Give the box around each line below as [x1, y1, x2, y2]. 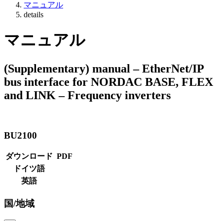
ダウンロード [5, 152, 53, 161]
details [24, 10, 43, 19]
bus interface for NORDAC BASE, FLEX [4, 75, 213, 88]
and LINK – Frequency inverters [4, 88, 171, 102]
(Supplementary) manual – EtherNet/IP [4, 62, 204, 75]
